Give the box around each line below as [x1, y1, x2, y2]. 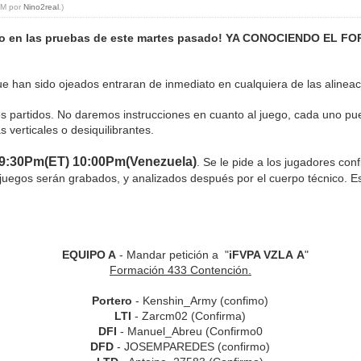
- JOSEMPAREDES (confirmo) [114, 340, 271, 354]
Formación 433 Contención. [109, 263, 251, 277]
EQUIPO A [61, 248, 116, 262]
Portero [92, 294, 133, 308]
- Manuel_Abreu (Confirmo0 [116, 325, 263, 338]
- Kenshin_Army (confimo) [132, 294, 269, 308]
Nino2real [23, 2, 60, 11]
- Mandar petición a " [115, 248, 229, 262]
